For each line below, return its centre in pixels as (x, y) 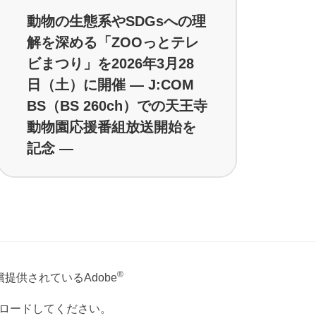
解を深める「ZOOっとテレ (113, 42)
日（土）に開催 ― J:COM (110, 84)
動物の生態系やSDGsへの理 (116, 21)
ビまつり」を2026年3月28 (110, 63)
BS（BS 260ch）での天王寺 (117, 105)
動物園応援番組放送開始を (111, 127)
